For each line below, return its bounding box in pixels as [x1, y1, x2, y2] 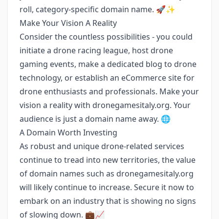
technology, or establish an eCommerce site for [20, 72, 195, 83]
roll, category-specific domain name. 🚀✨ [20, 4, 175, 15]
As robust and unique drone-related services [20, 141, 184, 152]
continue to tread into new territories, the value [20, 154, 196, 165]
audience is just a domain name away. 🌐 [20, 113, 171, 124]
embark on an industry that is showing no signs [20, 196, 196, 206]
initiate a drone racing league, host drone [20, 45, 173, 56]
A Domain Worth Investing [20, 127, 117, 138]
